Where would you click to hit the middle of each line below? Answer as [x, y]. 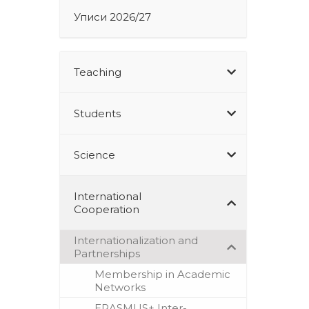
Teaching [98, 72]
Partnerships [107, 253]
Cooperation [107, 209]
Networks [120, 287]
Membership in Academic [162, 274]
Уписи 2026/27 [112, 17]
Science [94, 154]
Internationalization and [136, 240]
